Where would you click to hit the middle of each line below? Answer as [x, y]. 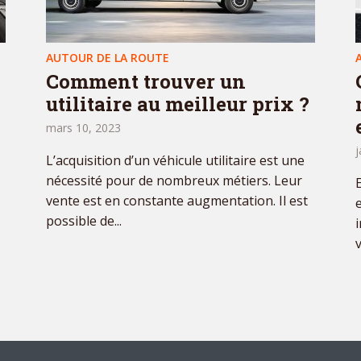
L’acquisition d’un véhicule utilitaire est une [175, 161]
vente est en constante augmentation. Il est [177, 201]
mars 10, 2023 [83, 128]
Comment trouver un [146, 82]
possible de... [84, 221]
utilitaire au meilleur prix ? [178, 104]
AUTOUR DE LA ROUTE [108, 58]
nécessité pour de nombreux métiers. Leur [174, 181]
